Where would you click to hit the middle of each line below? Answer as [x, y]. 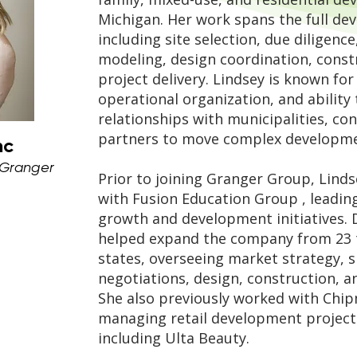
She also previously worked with [210, 298]
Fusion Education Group [215, 198]
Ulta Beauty [206, 338]
